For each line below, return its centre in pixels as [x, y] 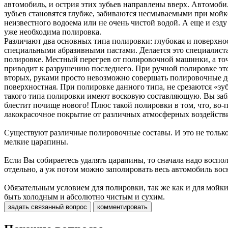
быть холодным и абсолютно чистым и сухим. [84, 196]
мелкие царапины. [36, 141]
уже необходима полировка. [53, 32]
